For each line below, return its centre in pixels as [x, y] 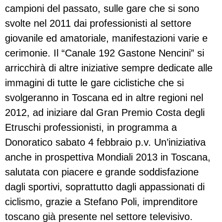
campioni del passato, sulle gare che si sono [102, 9]
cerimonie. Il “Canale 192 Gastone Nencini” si [105, 53]
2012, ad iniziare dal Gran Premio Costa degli [105, 113]
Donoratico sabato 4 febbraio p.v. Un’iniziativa [105, 142]
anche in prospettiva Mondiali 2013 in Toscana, [108, 157]
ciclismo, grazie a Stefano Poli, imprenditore [101, 202]
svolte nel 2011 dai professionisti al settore [98, 24]
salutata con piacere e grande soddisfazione [102, 172]
